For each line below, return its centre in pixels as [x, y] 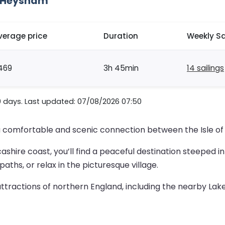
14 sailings [205, 68]
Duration [121, 36]
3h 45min [121, 68]
